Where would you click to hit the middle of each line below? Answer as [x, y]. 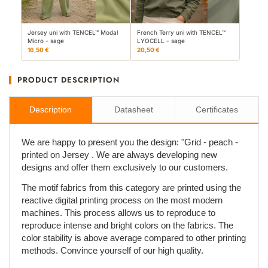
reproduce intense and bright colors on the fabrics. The [127, 225]
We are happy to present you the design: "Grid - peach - [130, 142]
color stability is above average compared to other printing [134, 237]
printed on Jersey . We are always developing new [119, 154]
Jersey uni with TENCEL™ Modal [73, 32]
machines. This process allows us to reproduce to [118, 212]
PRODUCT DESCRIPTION [68, 80]
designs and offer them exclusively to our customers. [125, 167]
